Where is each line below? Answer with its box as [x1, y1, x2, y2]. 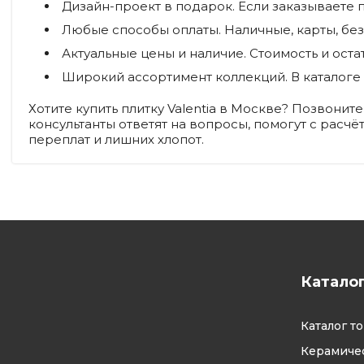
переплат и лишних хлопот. [28, 132, 204, 147]
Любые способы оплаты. [62, 22, 221, 37]
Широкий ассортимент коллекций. [62, 69, 288, 84]
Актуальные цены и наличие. [62, 45, 246, 61]
